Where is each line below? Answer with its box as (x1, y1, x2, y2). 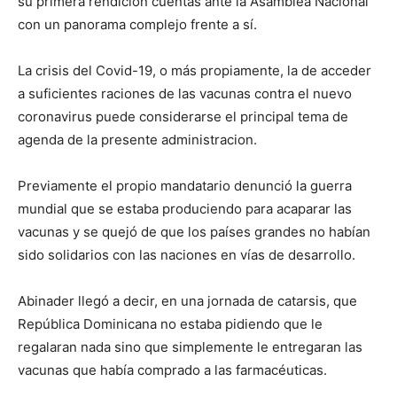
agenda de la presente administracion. (18, 131, 257, 149)
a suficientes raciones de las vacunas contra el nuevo (18, 85, 352, 103)
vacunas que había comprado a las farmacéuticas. (18, 362, 327, 379)
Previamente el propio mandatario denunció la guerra (18, 177, 352, 195)
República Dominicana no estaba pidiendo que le (18, 315, 323, 333)
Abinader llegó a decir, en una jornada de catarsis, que (18, 292, 357, 310)
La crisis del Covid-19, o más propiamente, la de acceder (18, 62, 371, 80)
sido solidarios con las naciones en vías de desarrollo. (18, 246, 355, 264)
